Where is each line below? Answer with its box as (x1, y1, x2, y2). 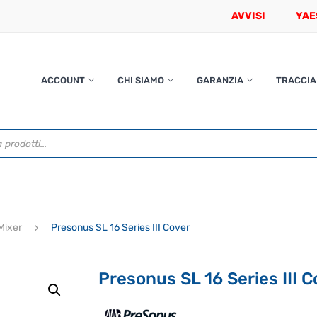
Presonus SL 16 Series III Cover (49, 221, 190, 234)
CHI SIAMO (117, 75, 164, 86)
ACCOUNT (40, 75, 85, 86)
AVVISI (231, 10, 265, 22)
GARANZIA (196, 75, 243, 86)
